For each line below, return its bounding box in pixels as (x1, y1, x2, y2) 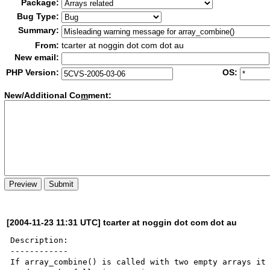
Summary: (18, 25, 60, 35)
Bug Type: (17, 11, 60, 21)
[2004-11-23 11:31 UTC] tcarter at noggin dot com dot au (7, 217, 237, 227)
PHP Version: (6, 67, 60, 77)
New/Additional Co (4, 90, 81, 101)
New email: (14, 52, 60, 62)
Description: (10, 235, 69, 245)
